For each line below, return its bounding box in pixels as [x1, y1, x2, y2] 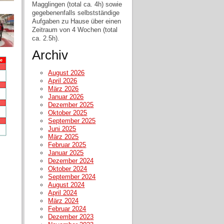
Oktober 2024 [48, 164, 87, 172]
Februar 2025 [48, 140, 86, 148]
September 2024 [48, 172, 96, 180]
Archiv [32, 48, 68, 62]
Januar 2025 [48, 148, 84, 156]
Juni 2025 [48, 124, 76, 132]
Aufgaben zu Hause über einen [32, 17, 121, 25]
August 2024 [48, 180, 85, 188]
